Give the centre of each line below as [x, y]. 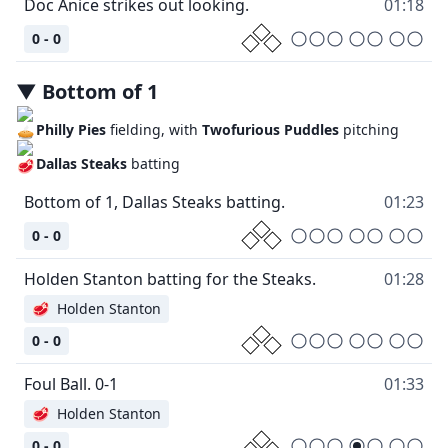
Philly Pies [71, 129]
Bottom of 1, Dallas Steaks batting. [154, 201]
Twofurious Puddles [271, 129]
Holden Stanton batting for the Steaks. [170, 278]
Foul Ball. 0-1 [71, 383]
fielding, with [156, 129]
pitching [369, 129]
